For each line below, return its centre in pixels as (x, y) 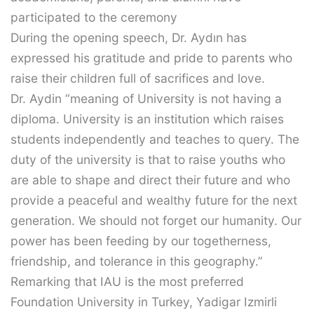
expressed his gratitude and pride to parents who (151, 58)
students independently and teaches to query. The (155, 139)
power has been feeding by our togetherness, (141, 241)
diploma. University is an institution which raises (147, 119)
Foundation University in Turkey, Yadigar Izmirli (144, 302)
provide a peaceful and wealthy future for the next (154, 200)
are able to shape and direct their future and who (150, 180)
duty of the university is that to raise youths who (148, 160)
